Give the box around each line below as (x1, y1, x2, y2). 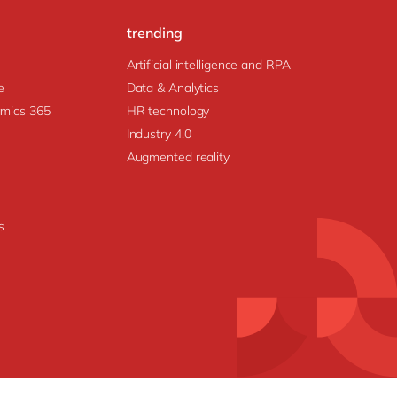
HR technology (126, 102, 210, 119)
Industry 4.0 (126, 125, 191, 142)
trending (126, 24, 183, 43)
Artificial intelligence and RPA (126, 56, 291, 73)
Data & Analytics (126, 79, 220, 96)
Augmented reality (126, 148, 230, 165)
